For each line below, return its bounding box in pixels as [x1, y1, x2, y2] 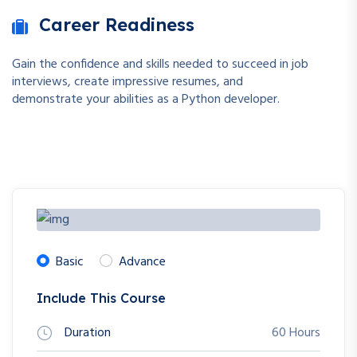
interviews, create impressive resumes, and [12, 71, 243, 92]
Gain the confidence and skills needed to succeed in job [12, 53, 308, 75]
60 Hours [272, 322, 320, 343]
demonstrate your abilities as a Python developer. [12, 88, 280, 110]
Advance [119, 251, 166, 273]
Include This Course [37, 289, 166, 306]
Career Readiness [39, 13, 194, 36]
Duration [65, 322, 111, 343]
